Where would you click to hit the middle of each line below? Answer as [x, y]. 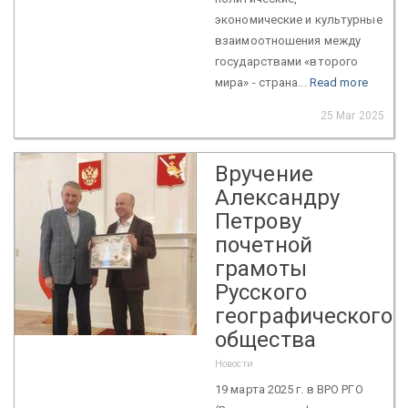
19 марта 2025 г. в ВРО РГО [289, 389]
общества [265, 339]
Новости [234, 363]
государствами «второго [287, 61]
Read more [338, 82]
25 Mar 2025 [352, 115]
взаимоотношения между [288, 40]
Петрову [258, 221]
